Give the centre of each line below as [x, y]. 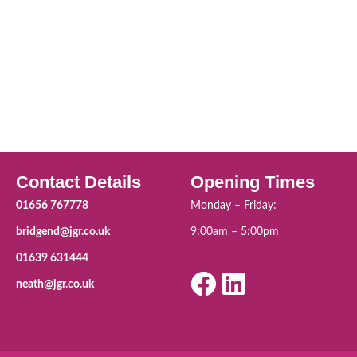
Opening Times [253, 182]
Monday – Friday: [233, 206]
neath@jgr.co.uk [55, 284]
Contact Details [78, 182]
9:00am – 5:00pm [235, 232]
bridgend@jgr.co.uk [63, 232]
